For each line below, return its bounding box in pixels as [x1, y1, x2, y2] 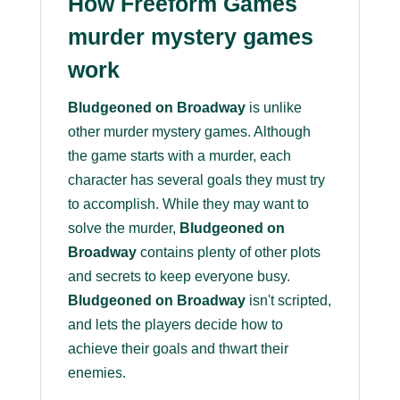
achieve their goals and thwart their [67, 341, 288, 357]
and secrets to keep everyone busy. [67, 269, 290, 285]
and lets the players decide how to [67, 317, 283, 333]
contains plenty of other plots [136, 245, 321, 261]
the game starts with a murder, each [67, 148, 291, 164]
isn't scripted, [245, 293, 331, 309]
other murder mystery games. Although [67, 124, 311, 140]
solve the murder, [67, 221, 179, 237]
